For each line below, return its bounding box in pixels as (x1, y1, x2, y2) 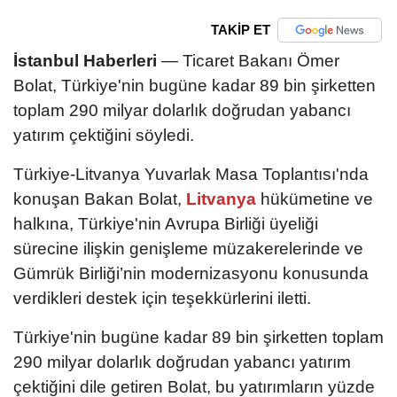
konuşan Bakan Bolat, (13, 189, 182, 208)
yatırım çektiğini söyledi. (13, 125, 194, 144)
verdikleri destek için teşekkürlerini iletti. (13, 288, 311, 307)
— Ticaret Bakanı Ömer (157, 51, 339, 70)
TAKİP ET (210, 22, 270, 38)
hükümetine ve (261, 189, 373, 208)
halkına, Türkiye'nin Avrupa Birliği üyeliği (13, 214, 318, 233)
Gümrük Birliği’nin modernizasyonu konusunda (13, 263, 369, 283)
